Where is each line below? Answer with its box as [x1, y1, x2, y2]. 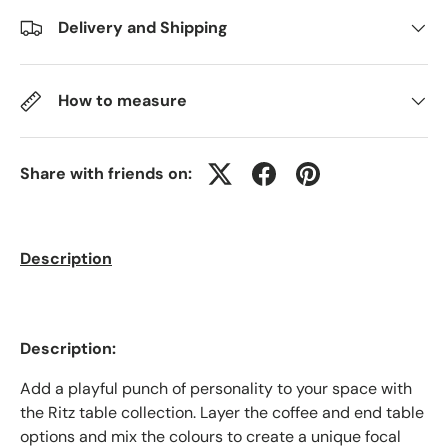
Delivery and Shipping [58, 16, 228, 38]
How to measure [58, 89, 187, 111]
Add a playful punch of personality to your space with [20, 378, 412, 400]
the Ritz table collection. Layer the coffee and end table [20, 402, 424, 424]
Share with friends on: [20, 162, 192, 184]
